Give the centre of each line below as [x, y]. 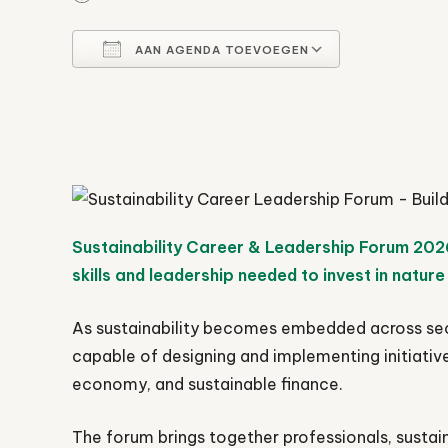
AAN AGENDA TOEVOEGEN [220, 50]
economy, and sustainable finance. [207, 384]
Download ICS [162, 90]
